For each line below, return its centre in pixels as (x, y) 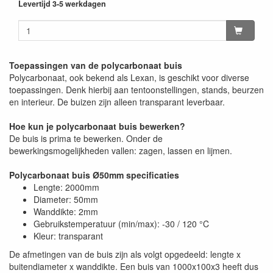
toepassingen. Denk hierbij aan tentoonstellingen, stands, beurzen (136, 90)
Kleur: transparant (68, 236)
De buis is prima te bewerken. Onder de (86, 139)
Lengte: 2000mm (66, 187)
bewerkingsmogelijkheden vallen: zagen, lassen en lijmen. (121, 151)
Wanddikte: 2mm (66, 212)
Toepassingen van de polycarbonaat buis (96, 66)
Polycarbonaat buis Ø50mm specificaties (94, 175)
